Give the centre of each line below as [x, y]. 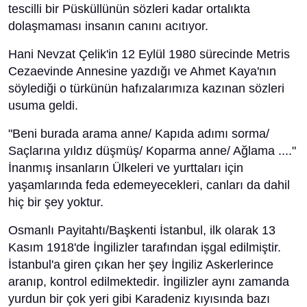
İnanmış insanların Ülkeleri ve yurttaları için [126, 168]
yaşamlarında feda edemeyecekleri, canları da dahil [149, 185]
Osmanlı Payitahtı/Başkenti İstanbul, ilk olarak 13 [142, 230]
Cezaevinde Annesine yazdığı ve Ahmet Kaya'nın [142, 71]
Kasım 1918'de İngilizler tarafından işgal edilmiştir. [145, 247]
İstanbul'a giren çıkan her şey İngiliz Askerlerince [141, 265]
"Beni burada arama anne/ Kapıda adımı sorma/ [139, 134]
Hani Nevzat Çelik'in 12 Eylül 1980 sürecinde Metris [149, 54]
